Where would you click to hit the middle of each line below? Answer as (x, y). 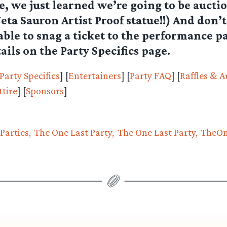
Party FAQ (150, 76)
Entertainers (94, 76)
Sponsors (45, 91)
